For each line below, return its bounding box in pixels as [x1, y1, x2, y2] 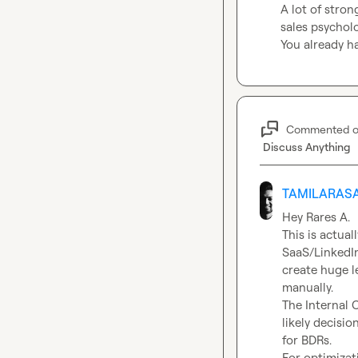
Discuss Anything [263, 140, 351, 153]
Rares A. [306, 209, 351, 225]
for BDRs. [282, 332, 332, 348]
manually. [282, 280, 334, 295]
